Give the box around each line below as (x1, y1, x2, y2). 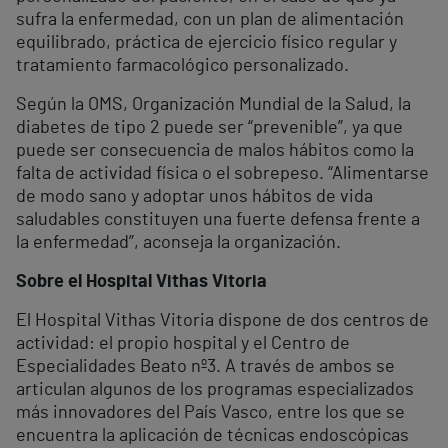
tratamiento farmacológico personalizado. (16, 56, 349, 75)
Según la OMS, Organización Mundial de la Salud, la (16, 95, 411, 114)
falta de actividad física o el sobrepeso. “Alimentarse (16, 164, 429, 183)
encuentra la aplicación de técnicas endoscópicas (16, 426, 409, 445)
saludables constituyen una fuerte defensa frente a (16, 210, 420, 229)
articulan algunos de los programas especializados (16, 380, 414, 399)
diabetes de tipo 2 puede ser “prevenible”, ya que (16, 118, 403, 137)
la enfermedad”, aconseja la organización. (16, 233, 341, 252)
